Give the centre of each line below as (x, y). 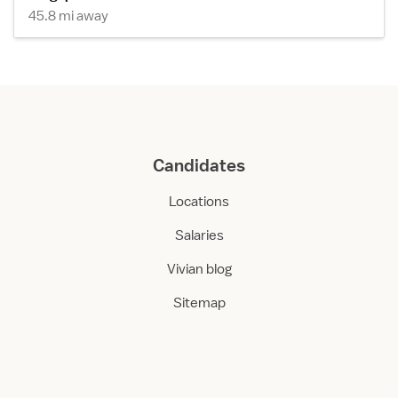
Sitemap (199, 303)
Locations (199, 202)
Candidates (199, 165)
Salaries (199, 235)
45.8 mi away (68, 16)
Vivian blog (199, 269)
